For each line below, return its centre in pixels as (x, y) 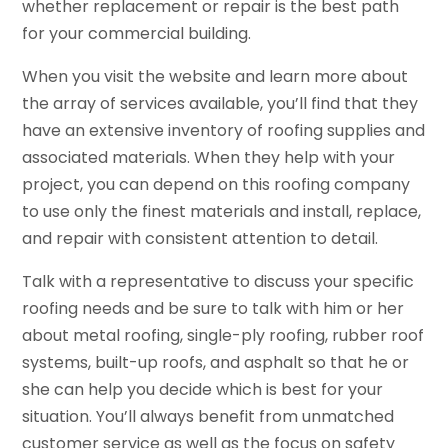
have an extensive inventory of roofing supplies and (224, 130)
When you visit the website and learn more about (215, 76)
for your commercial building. (137, 33)
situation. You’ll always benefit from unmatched (208, 416)
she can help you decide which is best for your (203, 389)
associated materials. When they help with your (209, 157)
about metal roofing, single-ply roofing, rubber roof (223, 335)
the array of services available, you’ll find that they (220, 103)
